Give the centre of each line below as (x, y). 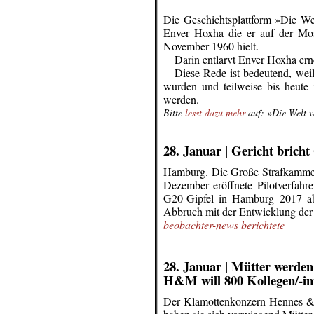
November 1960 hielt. (211, 46)
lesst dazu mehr (215, 112)
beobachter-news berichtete (224, 225)
